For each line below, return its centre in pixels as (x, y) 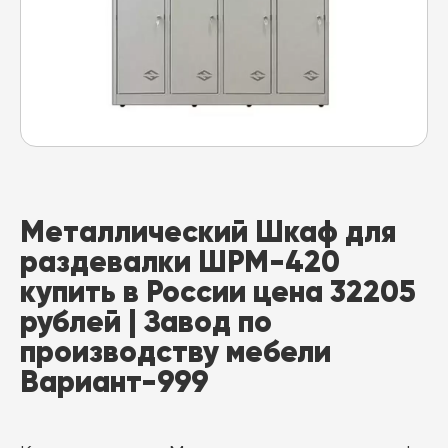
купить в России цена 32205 (218, 291)
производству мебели (175, 351)
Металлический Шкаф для (208, 231)
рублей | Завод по (146, 321)
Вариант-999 (114, 381)
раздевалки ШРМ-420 (180, 261)
